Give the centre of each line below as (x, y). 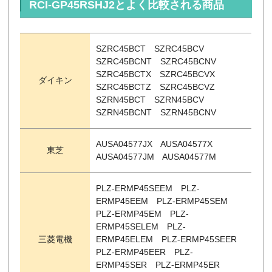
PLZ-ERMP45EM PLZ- (143, 214)
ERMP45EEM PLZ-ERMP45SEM (166, 201)
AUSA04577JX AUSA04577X (159, 144)
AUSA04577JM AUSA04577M (156, 157)
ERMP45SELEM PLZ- (141, 227)
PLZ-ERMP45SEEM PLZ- (148, 189)
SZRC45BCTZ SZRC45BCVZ (160, 87)
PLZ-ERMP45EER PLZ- (145, 252)
